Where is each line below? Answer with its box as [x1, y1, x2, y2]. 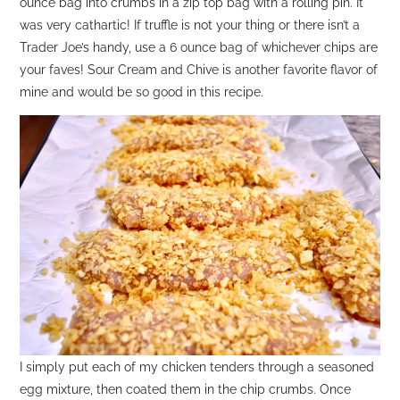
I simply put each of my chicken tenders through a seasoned [20, 359, 375, 375]
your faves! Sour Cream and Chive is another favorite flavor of [20, 62, 379, 78]
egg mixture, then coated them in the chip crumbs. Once [20, 381, 352, 397]
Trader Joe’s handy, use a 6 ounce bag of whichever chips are [20, 39, 379, 55]
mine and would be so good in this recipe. [20, 84, 264, 100]
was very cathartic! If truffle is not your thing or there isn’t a [20, 17, 361, 33]
